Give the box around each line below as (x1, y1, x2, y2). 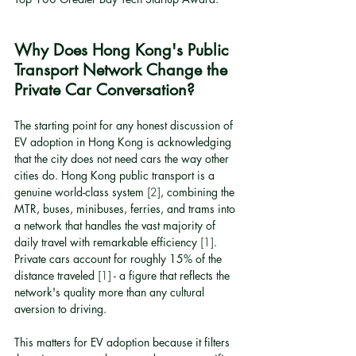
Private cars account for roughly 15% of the (14, 251, 225, 266)
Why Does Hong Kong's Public (14, 40, 234, 60)
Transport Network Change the (14, 60, 232, 80)
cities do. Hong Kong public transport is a (14, 168, 218, 183)
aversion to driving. (14, 301, 106, 316)
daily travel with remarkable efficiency (14, 234, 200, 250)
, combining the (161, 184, 238, 199)
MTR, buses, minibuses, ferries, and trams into (14, 201, 238, 216)
